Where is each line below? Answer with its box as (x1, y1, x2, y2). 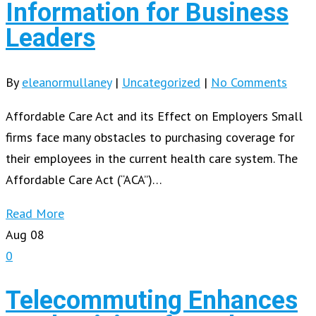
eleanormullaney (22, 73, 111, 90)
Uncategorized (122, 73, 200, 90)
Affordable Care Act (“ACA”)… (6, 171, 162, 188)
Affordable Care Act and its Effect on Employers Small (6, 107, 303, 124)
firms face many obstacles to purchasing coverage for (6, 128, 295, 145)
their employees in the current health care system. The (6, 150, 298, 166)
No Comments (211, 73, 287, 90)
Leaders (6, 23, 95, 53)
